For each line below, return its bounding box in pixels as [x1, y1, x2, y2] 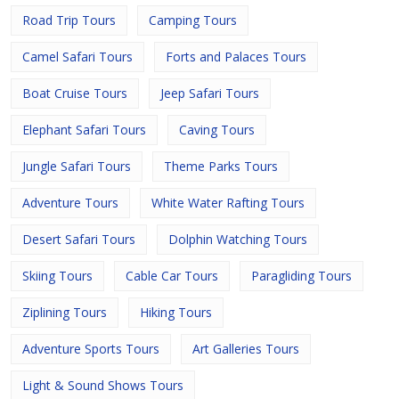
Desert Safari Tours [22, 231, 135, 248]
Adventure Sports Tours [22, 340, 159, 357]
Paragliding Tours [251, 267, 352, 284]
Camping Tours [149, 12, 237, 28]
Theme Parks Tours [164, 158, 278, 175]
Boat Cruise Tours [22, 85, 127, 102]
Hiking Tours [140, 304, 212, 321]
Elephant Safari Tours [22, 121, 146, 138]
